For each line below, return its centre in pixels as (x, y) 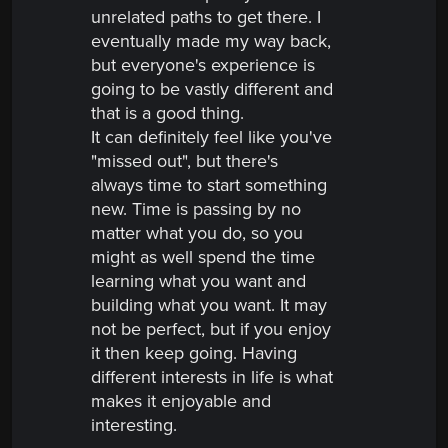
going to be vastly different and (212, 89)
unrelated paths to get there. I (206, 17)
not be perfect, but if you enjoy (211, 329)
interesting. (134, 425)
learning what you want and (198, 281)
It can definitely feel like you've (211, 137)
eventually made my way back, (211, 41)
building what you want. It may (209, 305)
